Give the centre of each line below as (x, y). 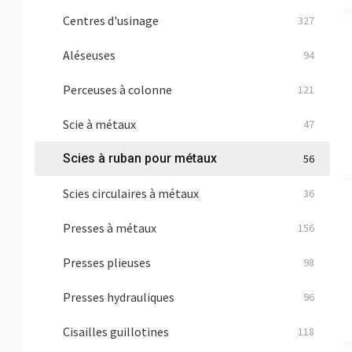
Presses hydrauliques (119, 297)
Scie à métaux (99, 124)
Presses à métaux (110, 228)
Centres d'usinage (111, 20)
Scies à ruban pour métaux (140, 158)
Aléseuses (89, 55)
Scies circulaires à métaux (131, 193)
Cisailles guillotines (116, 332)
